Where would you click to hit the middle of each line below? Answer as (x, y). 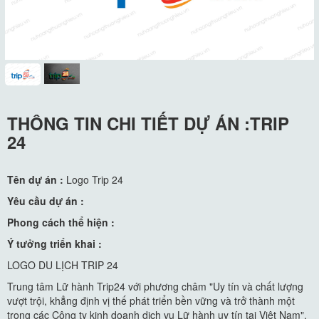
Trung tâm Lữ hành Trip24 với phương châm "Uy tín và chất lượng (155, 286)
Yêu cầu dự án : (46, 200)
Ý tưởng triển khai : (54, 243)
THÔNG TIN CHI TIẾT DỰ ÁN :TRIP (148, 123)
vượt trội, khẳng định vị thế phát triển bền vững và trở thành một (151, 300)
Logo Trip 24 (95, 179)
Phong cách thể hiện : (61, 222)
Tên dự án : (37, 179)
